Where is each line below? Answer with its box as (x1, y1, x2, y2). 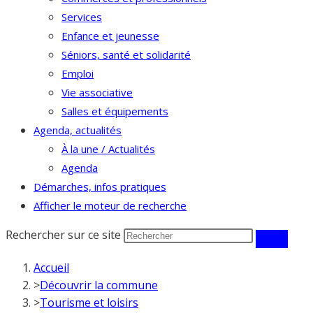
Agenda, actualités (34, 123, 122, 137)
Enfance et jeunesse (61, 29, 159, 43)
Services (61, 10, 102, 24)
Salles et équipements (61, 104, 168, 118)
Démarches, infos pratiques (34, 180, 166, 194)
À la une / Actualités (61, 142, 155, 156)
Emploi (61, 66, 94, 80)
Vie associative (61, 85, 133, 99)
